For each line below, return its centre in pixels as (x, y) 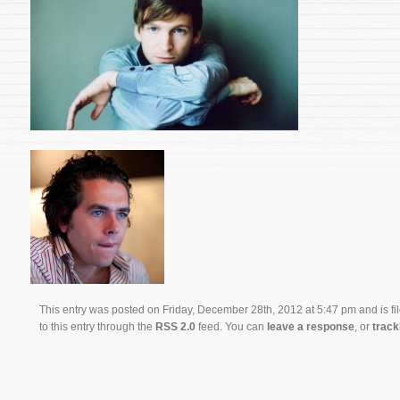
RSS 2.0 (175, 326)
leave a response (311, 326)
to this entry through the (97, 326)
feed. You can (231, 326)
